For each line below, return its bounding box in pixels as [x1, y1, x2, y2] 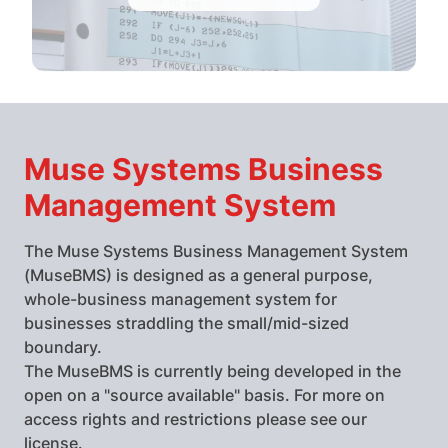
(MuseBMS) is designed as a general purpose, [24, 264, 373, 285]
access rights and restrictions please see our [24, 408, 367, 429]
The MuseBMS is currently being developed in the [24, 360, 401, 381]
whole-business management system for [24, 288, 337, 309]
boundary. [24, 336, 102, 357]
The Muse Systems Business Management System [24, 240, 408, 261]
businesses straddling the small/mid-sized [24, 312, 349, 333]
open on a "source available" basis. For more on [24, 384, 385, 405]
